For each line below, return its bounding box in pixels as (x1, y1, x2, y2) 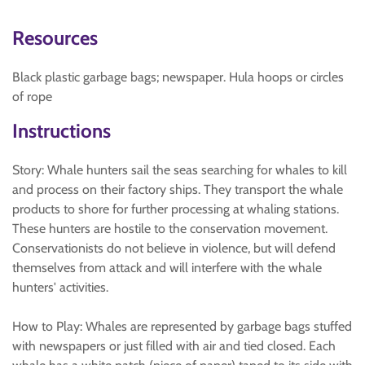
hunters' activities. (12, 279, 108, 295)
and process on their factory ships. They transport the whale (12, 182, 343, 197)
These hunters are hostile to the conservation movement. (12, 221, 328, 236)
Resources (12, 26, 98, 50)
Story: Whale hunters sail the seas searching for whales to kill (12, 162, 347, 178)
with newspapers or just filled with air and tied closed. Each (12, 338, 336, 354)
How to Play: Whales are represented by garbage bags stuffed (12, 319, 352, 334)
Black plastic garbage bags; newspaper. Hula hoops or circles (12, 69, 344, 85)
